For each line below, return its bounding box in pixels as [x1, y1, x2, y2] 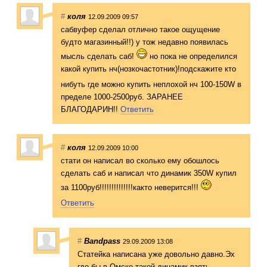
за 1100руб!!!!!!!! [61, 182, 119, 192]
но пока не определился [147, 51, 237, 61]
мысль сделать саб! [61, 51, 136, 61]
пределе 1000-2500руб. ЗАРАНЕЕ [61, 92, 183, 101]
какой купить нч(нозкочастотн [61, 64, 167, 73]
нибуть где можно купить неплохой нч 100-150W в [61, 79, 241, 89]
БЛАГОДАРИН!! [61, 104, 120, 114]
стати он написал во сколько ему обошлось [61, 156, 219, 165]
